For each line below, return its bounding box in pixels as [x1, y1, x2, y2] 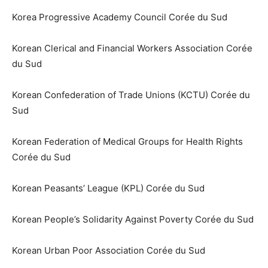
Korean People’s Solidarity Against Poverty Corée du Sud [12, 214, 254, 226]
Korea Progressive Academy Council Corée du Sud [12, 11, 227, 23]
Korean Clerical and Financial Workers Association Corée [12, 42, 252, 54]
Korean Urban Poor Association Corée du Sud [12, 245, 205, 257]
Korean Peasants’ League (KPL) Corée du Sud [12, 182, 205, 194]
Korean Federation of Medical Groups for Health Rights [12, 136, 243, 148]
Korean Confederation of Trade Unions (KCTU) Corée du [12, 89, 250, 101]
